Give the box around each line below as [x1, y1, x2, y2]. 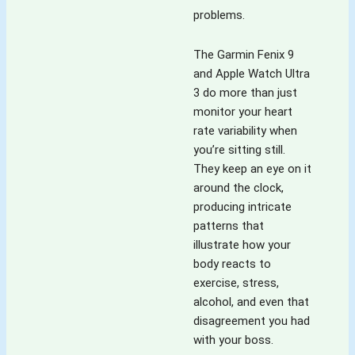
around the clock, [193, 181, 284, 196]
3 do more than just [193, 86, 297, 101]
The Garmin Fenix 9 [193, 48, 294, 63]
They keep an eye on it [193, 162, 311, 177]
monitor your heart [193, 105, 292, 120]
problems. [193, 7, 245, 22]
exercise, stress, [193, 276, 279, 291]
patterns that [193, 219, 264, 234]
